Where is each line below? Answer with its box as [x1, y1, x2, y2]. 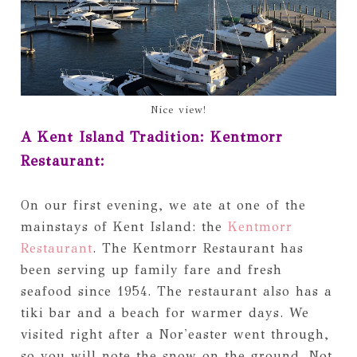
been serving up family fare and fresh [20, 261, 282, 277]
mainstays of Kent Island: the [20, 218, 228, 234]
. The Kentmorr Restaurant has [92, 240, 304, 256]
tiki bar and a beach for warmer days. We [20, 304, 309, 320]
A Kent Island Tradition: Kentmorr [20, 127, 283, 146]
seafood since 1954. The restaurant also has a [20, 283, 332, 299]
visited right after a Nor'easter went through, [20, 326, 329, 342]
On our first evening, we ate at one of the [20, 197, 306, 213]
